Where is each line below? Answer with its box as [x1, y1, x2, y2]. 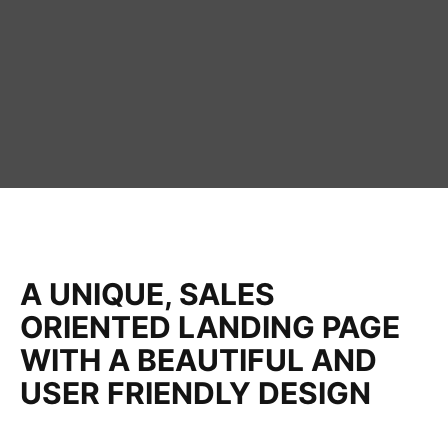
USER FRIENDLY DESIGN [20, 375, 371, 411]
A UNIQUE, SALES [20, 276, 275, 312]
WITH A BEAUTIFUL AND [20, 342, 377, 378]
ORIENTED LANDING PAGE [20, 309, 400, 345]
